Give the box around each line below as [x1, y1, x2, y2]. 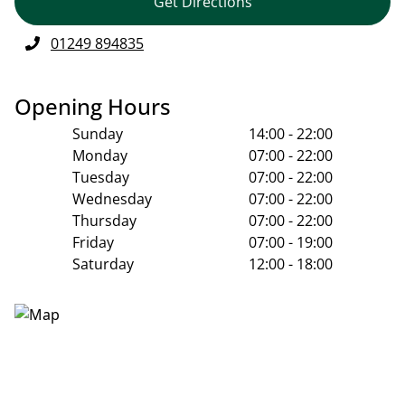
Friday [72, 231, 114, 252]
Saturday [72, 253, 134, 274]
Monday [72, 145, 127, 165]
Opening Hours [14, 90, 171, 121]
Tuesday [72, 166, 129, 187]
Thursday [72, 210, 137, 231]
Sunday [72, 123, 123, 144]
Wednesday [72, 188, 152, 209]
